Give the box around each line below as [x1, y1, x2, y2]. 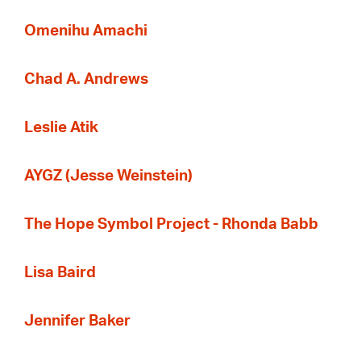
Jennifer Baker [24, 313, 131, 330]
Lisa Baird [24, 265, 96, 281]
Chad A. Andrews [24, 72, 148, 88]
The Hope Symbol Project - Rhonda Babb [24, 217, 318, 233]
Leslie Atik [24, 120, 98, 136]
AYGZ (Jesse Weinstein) [24, 168, 193, 185]
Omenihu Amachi [24, 23, 147, 39]
